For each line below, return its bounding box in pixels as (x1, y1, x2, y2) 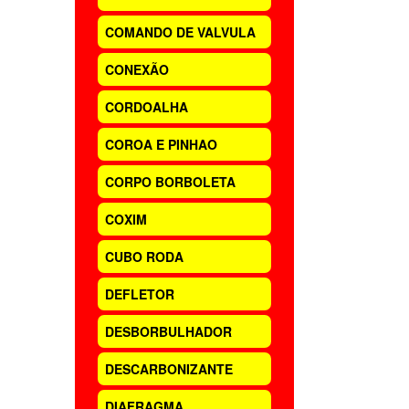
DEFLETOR (105, 285, 174, 303)
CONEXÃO (105, 60, 169, 79)
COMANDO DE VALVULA (105, 23, 256, 41)
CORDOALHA (105, 98, 188, 116)
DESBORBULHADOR (105, 322, 232, 341)
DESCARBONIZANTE (105, 360, 233, 378)
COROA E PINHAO (105, 135, 217, 153)
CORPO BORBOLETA (105, 173, 236, 191)
